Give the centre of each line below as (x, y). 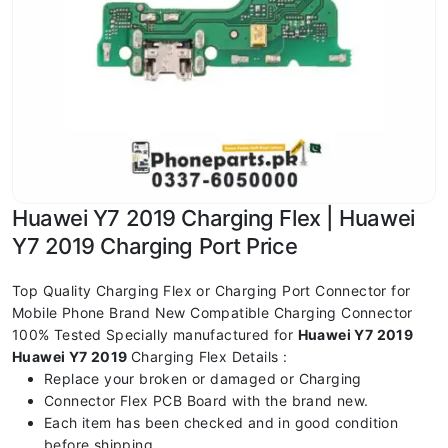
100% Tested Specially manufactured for (155, 334)
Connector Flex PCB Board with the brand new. (206, 400)
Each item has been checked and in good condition (221, 422)
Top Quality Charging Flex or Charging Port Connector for (211, 290)
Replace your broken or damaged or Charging (203, 378)
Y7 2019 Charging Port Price (155, 246)
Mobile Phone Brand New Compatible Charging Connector (212, 312)
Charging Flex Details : (209, 356)
